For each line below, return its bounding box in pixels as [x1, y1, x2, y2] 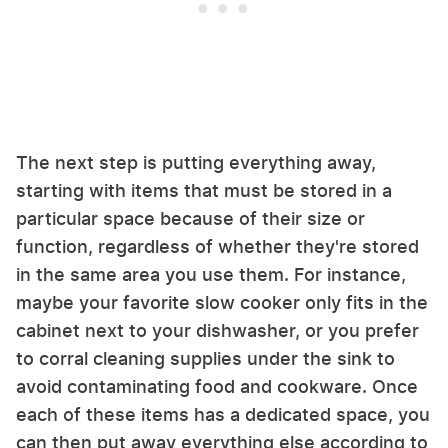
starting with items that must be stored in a [16, 179, 392, 201]
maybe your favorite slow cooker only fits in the [16, 291, 428, 313]
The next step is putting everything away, [16, 151, 376, 173]
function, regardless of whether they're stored [16, 235, 419, 257]
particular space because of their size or [16, 207, 365, 229]
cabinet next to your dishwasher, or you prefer [16, 319, 419, 341]
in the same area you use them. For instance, [16, 263, 406, 285]
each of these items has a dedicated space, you [16, 403, 430, 425]
